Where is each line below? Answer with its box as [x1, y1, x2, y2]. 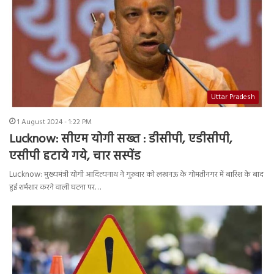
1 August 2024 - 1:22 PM [17, 116, 92, 129]
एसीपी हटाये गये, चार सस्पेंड [9, 147, 141, 167]
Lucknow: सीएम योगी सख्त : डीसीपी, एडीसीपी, [9, 130, 232, 150]
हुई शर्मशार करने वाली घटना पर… [9, 181, 101, 194]
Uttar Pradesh [211, 91, 255, 104]
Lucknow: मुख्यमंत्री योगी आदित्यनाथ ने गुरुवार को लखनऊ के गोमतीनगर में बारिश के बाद [9, 168, 264, 182]
